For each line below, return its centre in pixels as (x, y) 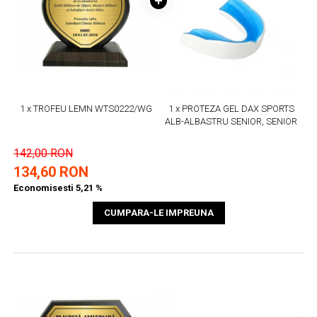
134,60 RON (51, 172)
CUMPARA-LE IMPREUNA (158, 213)
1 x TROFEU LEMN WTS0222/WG (86, 109)
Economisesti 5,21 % (58, 188)
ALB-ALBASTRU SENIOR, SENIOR (231, 122)
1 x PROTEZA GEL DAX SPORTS (231, 109)
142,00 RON (43, 154)
